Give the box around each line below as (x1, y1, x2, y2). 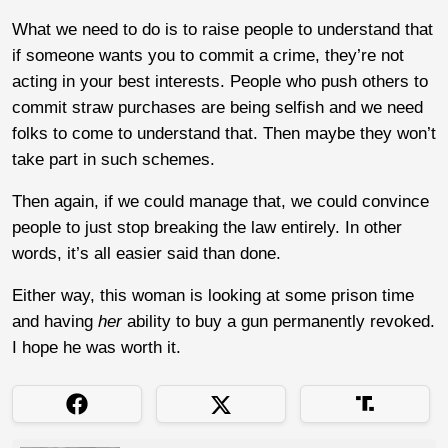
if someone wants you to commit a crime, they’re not (12, 45, 404, 65)
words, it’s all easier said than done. (12, 243, 281, 263)
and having (12, 311, 98, 331)
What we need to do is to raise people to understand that (12, 19, 433, 39)
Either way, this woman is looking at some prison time (12, 285, 414, 305)
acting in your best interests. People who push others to (12, 71, 428, 91)
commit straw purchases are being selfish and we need (12, 97, 423, 117)
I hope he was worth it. (12, 337, 181, 357)
